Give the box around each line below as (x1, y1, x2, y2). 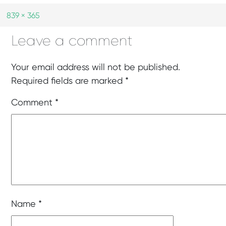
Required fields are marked (11, 77, 126, 86)
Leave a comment (11, 34, 133, 49)
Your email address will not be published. (11, 63, 181, 73)
